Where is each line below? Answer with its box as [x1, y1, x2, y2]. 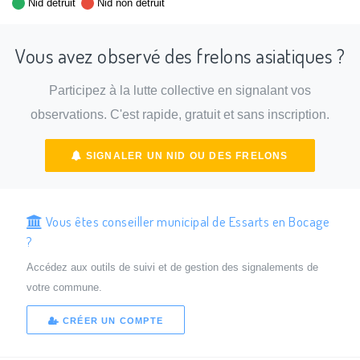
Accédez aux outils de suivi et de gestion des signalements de [26, 260, 318, 273]
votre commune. [26, 280, 102, 293]
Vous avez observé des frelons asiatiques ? [15, 43, 345, 68]
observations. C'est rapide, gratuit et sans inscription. [31, 108, 329, 122]
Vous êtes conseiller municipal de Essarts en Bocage [43, 211, 330, 230]
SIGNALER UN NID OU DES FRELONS [82, 149, 288, 162]
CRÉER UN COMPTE [59, 316, 163, 326]
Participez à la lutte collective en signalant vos [49, 84, 311, 98]
